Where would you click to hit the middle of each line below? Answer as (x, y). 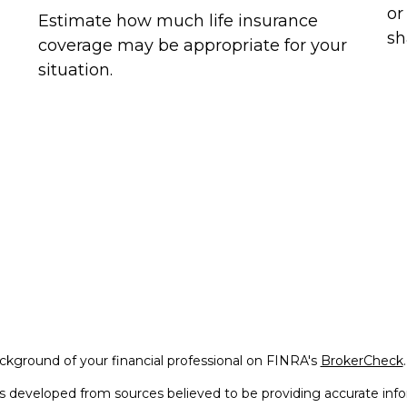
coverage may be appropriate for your (193, 46)
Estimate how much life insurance (179, 21)
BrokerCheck (362, 360)
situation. (76, 70)
